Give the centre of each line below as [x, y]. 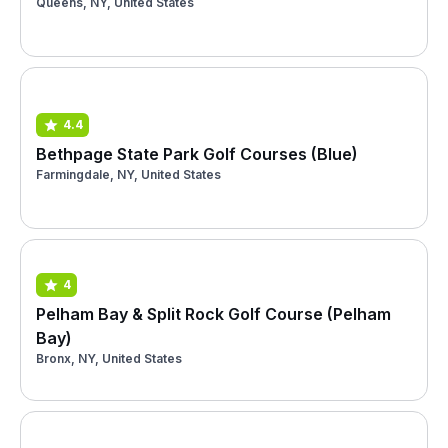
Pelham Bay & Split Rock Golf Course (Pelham [213, 313]
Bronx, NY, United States [109, 358]
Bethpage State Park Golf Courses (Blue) [197, 153]
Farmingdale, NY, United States [128, 174]
